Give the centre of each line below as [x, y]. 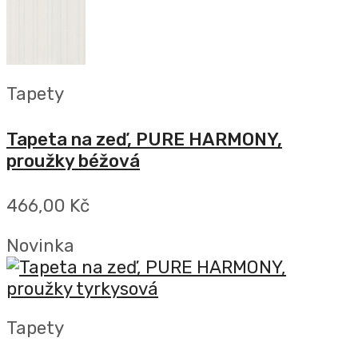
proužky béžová [73, 161]
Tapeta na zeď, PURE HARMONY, [144, 139]
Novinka [40, 245]
